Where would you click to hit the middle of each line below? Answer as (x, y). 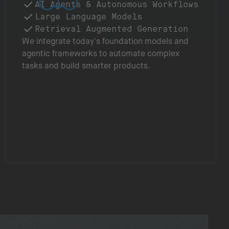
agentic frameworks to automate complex (101, 53)
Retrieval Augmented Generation (111, 29)
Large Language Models (88, 17)
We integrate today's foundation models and (105, 41)
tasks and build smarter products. (86, 66)
